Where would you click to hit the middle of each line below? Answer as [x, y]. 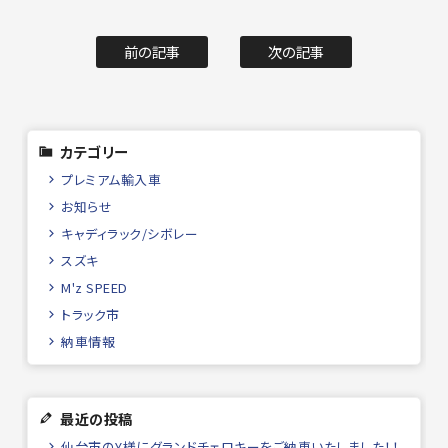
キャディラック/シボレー [130, 233]
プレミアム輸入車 [111, 179]
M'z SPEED [94, 287]
